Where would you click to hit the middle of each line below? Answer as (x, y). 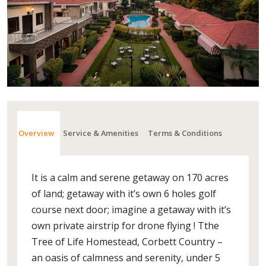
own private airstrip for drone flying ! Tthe (125, 226)
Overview (37, 133)
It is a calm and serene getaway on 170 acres (130, 178)
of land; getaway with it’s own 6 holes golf (124, 194)
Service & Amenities (101, 133)
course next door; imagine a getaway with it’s (131, 210)
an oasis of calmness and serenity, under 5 (126, 258)
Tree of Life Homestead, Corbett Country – (127, 242)
